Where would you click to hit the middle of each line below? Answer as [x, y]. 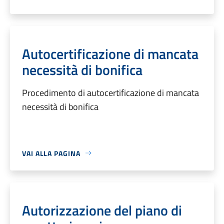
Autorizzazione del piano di [102, 210]
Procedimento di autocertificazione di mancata [110, 92]
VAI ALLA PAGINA [51, 153]
